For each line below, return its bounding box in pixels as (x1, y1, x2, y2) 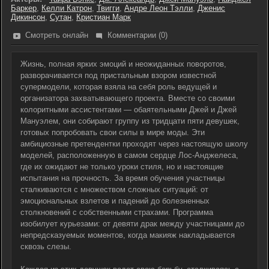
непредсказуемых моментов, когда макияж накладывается (20, 231, 235, 240)
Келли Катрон (41, 4, 92, 13)
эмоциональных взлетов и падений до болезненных (20, 196, 210, 205)
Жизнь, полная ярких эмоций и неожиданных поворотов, (20, 59, 226, 68)
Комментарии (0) (107, 31, 168, 40)
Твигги (97, 4, 119, 13)
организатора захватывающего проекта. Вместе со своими (20, 94, 235, 103)
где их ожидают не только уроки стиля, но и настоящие (20, 162, 223, 171)
